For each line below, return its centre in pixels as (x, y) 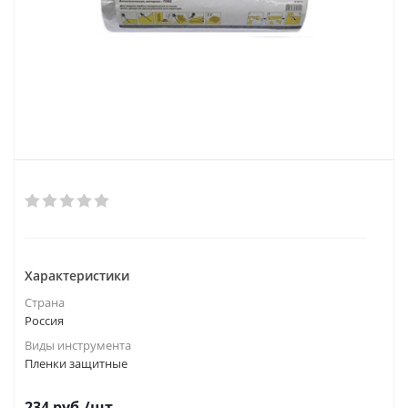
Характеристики (77, 275)
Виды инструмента (78, 345)
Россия (44, 321)
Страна (45, 302)
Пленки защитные (76, 363)
